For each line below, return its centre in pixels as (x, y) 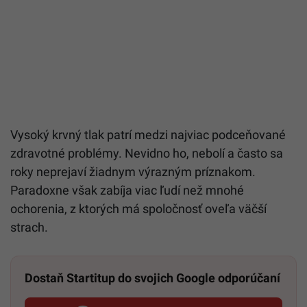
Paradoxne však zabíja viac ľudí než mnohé (127, 191)
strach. (29, 228)
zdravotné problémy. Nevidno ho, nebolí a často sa (147, 153)
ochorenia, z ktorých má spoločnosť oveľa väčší (138, 209)
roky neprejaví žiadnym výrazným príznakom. (133, 172)
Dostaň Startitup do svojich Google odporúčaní (152, 278)
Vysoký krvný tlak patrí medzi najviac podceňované (148, 135)
